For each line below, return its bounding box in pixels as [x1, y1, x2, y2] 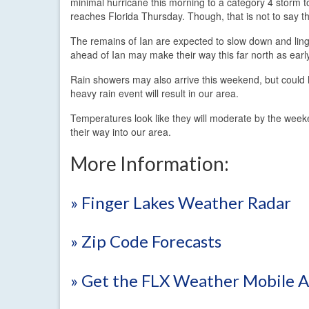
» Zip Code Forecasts [70, 231, 221, 252]
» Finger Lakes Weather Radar [70, 192, 291, 212]
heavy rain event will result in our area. [70, 86, 239, 100]
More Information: [70, 151, 229, 175]
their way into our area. [70, 124, 171, 139]
